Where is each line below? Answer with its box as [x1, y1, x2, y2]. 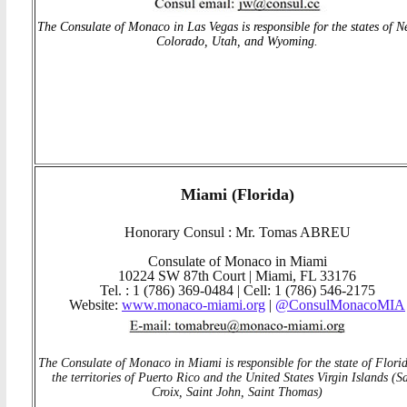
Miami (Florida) [180, 185, 294, 204]
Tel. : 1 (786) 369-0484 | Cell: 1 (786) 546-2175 [99, 283, 375, 299]
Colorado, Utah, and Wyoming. [156, 35, 318, 49]
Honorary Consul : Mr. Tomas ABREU [124, 224, 351, 241]
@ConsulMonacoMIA [275, 297, 405, 313]
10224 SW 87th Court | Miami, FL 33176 [118, 268, 356, 284]
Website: [69, 297, 122, 313]
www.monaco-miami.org [122, 297, 265, 313]
